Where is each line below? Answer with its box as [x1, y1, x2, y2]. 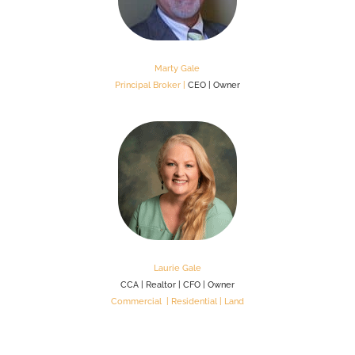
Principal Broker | [114, 79, 185, 90]
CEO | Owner [185, 79, 240, 90]
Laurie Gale [153, 262, 201, 273]
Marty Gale [155, 63, 200, 74]
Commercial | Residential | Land [110, 296, 244, 307]
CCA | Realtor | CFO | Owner [120, 279, 235, 290]
